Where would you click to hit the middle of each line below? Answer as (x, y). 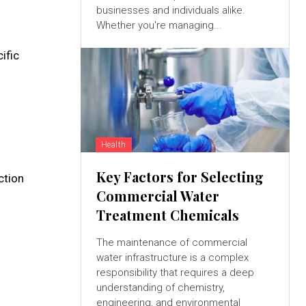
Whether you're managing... (159, 26)
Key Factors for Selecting (180, 177)
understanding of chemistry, (160, 288)
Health (113, 145)
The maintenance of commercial (171, 243)
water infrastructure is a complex (172, 258)
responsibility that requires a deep (175, 273)
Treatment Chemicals (167, 215)
